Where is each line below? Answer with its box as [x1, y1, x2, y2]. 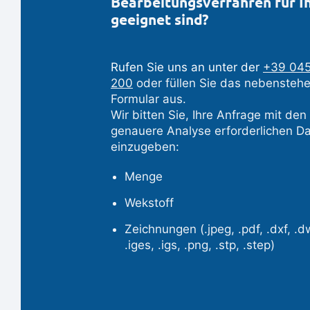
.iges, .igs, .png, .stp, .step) [125, 238, 275, 253]
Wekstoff [125, 196, 174, 210]
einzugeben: [111, 140, 179, 154]
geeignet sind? [111, 11, 209, 29]
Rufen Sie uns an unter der [111, 60, 263, 75]
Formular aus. [111, 92, 186, 107]
